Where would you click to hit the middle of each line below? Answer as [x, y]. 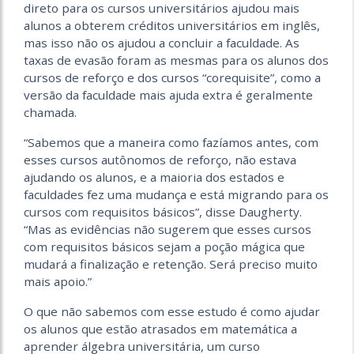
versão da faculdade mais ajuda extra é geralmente [168, 94]
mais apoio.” [58, 281]
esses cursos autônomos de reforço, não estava [160, 159]
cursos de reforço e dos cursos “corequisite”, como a [172, 77]
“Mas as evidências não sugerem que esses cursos [168, 229]
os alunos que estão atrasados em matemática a [160, 328]
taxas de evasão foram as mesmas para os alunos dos [176, 60]
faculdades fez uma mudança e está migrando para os [176, 194]
